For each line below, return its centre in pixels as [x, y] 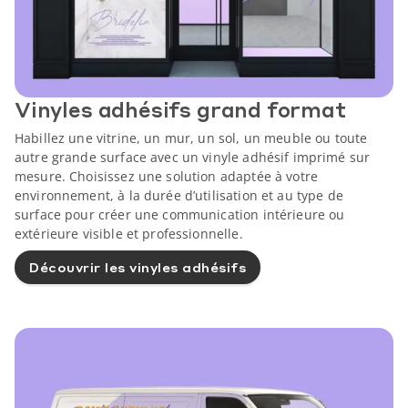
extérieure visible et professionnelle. [129, 233]
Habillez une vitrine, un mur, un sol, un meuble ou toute [191, 138]
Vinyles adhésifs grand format [180, 109]
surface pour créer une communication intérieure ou [180, 214]
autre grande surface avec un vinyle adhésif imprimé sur [193, 157]
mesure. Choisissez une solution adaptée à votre [167, 176]
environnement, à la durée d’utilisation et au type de [179, 195]
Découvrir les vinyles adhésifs [138, 267]
